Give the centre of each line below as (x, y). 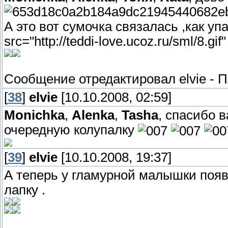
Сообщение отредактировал (92, 79)
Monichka (34, 115)
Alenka (93, 115)
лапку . (25, 190)
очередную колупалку (71, 130)
